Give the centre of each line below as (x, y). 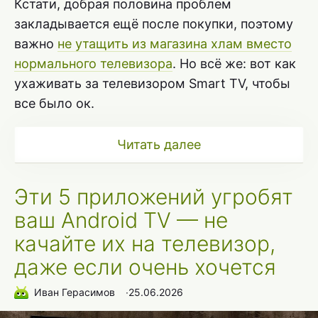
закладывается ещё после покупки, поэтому (154, 23)
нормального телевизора (93, 63)
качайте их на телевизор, (145, 243)
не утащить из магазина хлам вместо (175, 43)
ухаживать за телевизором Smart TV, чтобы (152, 83)
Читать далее (159, 144)
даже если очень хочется (145, 267)
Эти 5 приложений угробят (154, 196)
